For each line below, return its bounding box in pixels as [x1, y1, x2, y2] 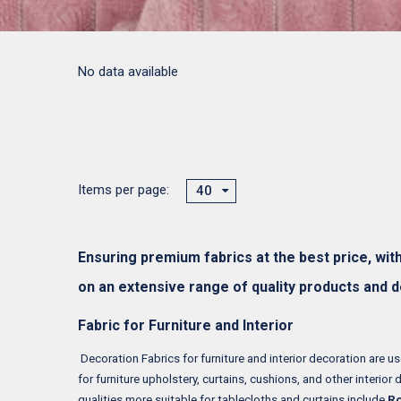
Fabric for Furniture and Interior [78, 316, 294, 334]
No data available [78, 63, 178, 80]
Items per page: [78, 181, 169, 198]
